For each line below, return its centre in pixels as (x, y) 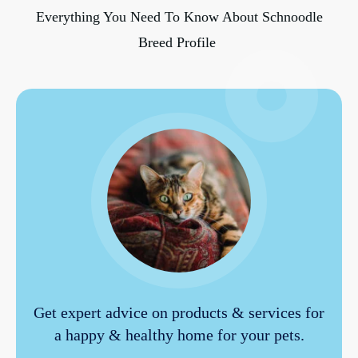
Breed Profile (179, 43)
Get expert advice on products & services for (179, 313)
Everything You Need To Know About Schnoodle (179, 17)
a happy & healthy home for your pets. (179, 335)
